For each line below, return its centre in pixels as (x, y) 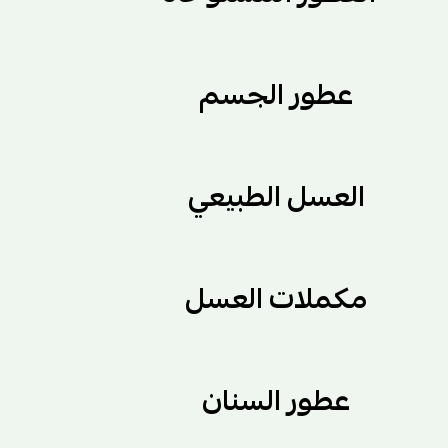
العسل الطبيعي (276, 197)
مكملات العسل (276, 299)
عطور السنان (276, 401)
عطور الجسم (276, 95)
